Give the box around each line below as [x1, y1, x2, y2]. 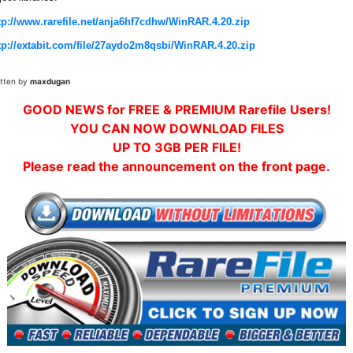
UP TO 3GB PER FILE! [112, 139, 241, 155]
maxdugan [30, 76, 70, 86]
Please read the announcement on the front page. [23, 158, 330, 174]
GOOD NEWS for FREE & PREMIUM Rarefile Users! [22, 102, 331, 117]
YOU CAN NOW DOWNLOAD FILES [69, 121, 284, 136]
